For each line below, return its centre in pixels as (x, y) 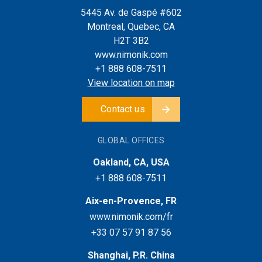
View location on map (131, 83)
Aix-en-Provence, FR (131, 201)
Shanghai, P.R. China (131, 255)
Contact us (123, 109)
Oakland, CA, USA (131, 162)
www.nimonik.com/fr (131, 217)
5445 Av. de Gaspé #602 (131, 13)
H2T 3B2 (131, 41)
